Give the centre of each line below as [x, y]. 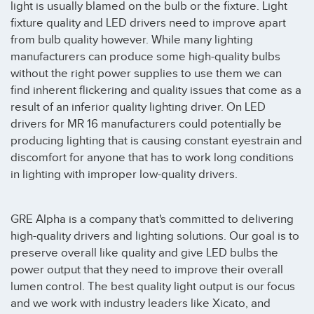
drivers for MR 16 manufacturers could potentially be [146, 124]
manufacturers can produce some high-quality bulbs [145, 57]
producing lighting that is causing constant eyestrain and [156, 141]
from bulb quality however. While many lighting [132, 40]
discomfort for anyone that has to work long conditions [152, 158]
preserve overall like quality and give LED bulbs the [144, 253]
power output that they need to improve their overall [147, 269]
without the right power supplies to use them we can [146, 74]
